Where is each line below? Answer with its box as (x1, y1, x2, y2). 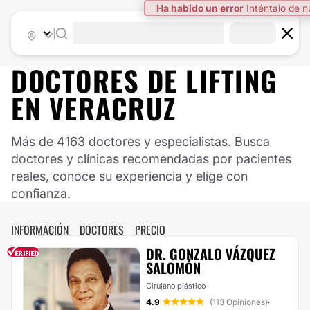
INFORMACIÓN (11, 221, 69, 238)
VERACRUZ (48, 87, 176, 129)
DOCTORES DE (11, 60, 185, 101)
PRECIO (135, 221, 165, 238)
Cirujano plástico (146, 281, 206, 291)
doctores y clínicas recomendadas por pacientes (11, 152, 291, 166)
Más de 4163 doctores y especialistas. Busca (11, 134, 270, 149)
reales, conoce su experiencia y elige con (11, 169, 248, 183)
